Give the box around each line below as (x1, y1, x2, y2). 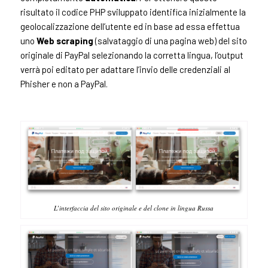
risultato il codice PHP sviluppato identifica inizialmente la (20, 7, 246, 18)
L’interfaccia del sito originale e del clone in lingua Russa (54, 203, 214, 212)
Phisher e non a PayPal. (20, 78, 108, 90)
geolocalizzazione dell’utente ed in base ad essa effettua (20, 21, 240, 32)
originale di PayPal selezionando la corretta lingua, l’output (20, 50, 243, 61)
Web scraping (36, 35, 93, 47)
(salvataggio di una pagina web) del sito (93, 35, 247, 47)
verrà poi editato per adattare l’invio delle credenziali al (20, 64, 230, 75)
